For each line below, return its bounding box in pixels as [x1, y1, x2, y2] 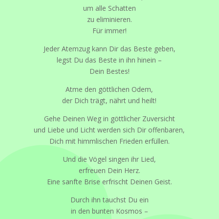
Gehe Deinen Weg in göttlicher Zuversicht [44, 113, 175, 123]
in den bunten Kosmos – [70, 206, 148, 216]
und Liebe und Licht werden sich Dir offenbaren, [34, 125, 185, 134]
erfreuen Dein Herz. [78, 165, 140, 175]
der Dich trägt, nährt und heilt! [62, 95, 157, 105]
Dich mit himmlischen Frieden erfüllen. [49, 136, 170, 146]
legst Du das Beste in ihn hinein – [57, 55, 162, 65]
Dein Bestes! [89, 66, 130, 76]
